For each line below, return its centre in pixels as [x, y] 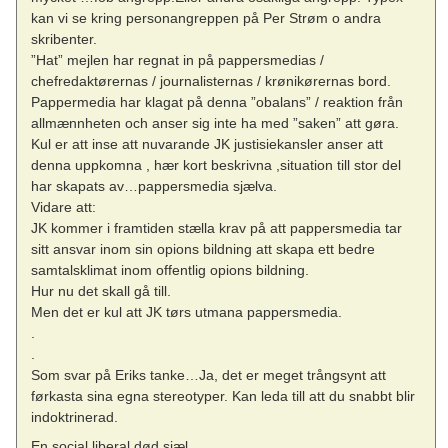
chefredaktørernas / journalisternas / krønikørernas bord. [211, 81]
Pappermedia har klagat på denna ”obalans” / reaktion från [217, 102]
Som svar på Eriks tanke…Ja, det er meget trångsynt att [209, 375]
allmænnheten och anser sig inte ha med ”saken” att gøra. [215, 123]
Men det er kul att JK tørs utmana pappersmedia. [187, 312]
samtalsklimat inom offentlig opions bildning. [170, 270]
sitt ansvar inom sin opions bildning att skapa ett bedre [203, 249]
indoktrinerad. [75, 417]
